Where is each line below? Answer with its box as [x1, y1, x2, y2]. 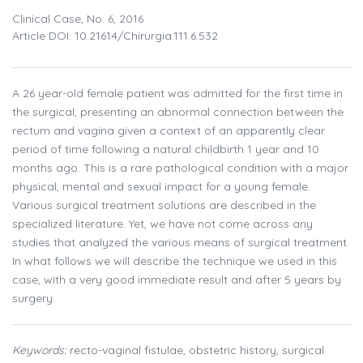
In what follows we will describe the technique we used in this [12, 254, 337, 269]
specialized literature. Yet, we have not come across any [12, 216, 313, 232]
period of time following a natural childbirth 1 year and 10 [12, 142, 319, 157]
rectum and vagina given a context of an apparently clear [12, 123, 325, 139]
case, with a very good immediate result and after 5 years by [12, 272, 341, 288]
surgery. [12, 291, 55, 306]
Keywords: [12, 343, 66, 358]
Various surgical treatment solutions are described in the [12, 198, 316, 213]
